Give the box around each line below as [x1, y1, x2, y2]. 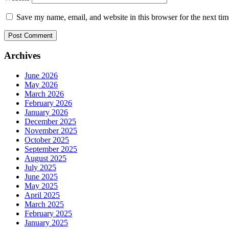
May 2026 [25, 80, 58, 89]
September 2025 [25, 144, 77, 153]
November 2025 [25, 126, 77, 135]
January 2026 [25, 107, 68, 117]
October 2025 [25, 135, 69, 144]
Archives [4, 50, 40, 61]
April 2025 [25, 190, 60, 199]
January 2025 [25, 218, 68, 227]
